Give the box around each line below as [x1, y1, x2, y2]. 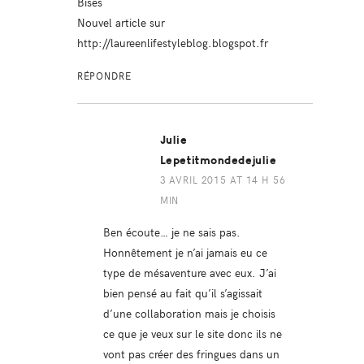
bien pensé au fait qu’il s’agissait [102, 284, 262, 301]
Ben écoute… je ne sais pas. [102, 223, 240, 240]
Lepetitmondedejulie [159, 153, 277, 167]
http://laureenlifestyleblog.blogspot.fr [76, 33, 268, 50]
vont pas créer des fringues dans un [102, 344, 279, 362]
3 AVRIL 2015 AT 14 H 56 [159, 172, 286, 186]
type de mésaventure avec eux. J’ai [102, 263, 276, 280]
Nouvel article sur [76, 13, 165, 30]
